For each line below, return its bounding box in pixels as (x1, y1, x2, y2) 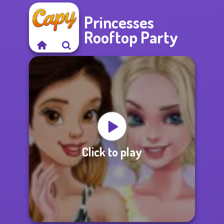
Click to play (82, 143, 142, 159)
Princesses (84, 12, 154, 32)
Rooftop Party (84, 27, 178, 47)
